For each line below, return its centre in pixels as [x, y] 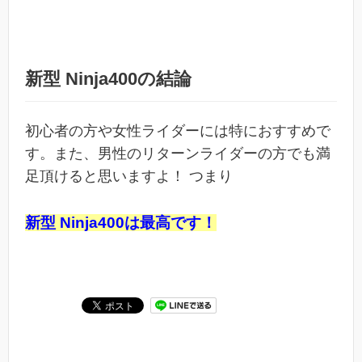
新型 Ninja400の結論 [108, 79]
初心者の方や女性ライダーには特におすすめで [178, 131]
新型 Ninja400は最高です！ [121, 222]
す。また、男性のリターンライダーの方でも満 [178, 154]
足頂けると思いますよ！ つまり [129, 177]
